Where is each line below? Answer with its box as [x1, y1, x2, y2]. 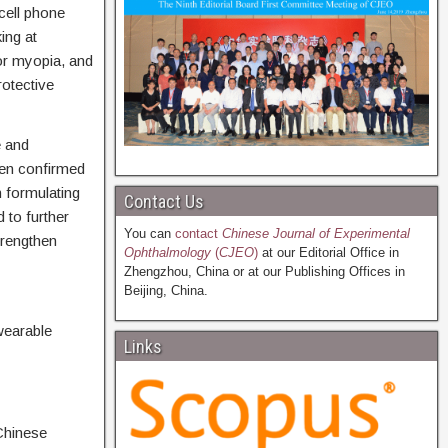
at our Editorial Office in [257, 245, 399, 261]
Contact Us [123, 191, 204, 213]
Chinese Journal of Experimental [217, 226, 410, 242]
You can [123, 226, 175, 242]
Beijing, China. [123, 283, 208, 299]
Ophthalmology [123, 245, 211, 261]
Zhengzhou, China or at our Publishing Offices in [123, 264, 405, 280]
